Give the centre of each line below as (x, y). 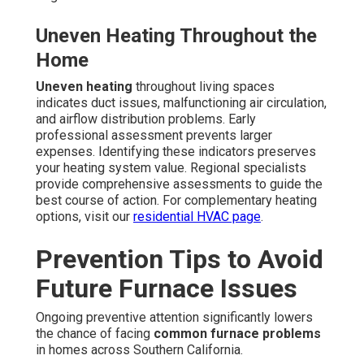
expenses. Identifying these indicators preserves (176, 152)
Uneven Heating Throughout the (176, 36)
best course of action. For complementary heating (176, 201)
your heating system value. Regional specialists (171, 168)
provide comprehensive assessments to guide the (179, 184)
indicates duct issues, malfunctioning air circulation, (181, 103)
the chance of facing (95, 334)
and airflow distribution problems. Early (146, 119)
